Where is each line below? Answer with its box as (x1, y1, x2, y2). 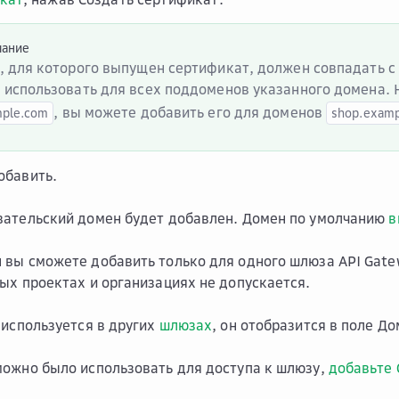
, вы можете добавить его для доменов (53, 103, 327, 121)
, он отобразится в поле (212, 316, 378, 334)
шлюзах (159, 316, 213, 334)
